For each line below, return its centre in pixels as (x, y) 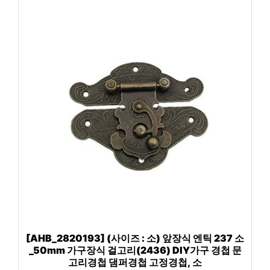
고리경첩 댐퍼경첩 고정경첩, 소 (135, 262)
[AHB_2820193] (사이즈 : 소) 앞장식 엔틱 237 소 (135, 238)
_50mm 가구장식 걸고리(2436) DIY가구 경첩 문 (135, 250)
